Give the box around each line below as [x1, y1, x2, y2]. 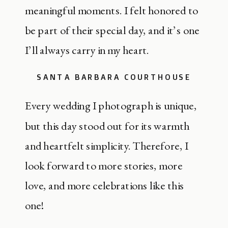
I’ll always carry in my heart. [25, 42, 149, 58]
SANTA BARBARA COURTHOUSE [37, 72, 191, 82]
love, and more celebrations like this [25, 178, 184, 193]
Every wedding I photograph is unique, [25, 98, 197, 113]
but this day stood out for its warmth [25, 118, 190, 133]
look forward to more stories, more [25, 158, 183, 174]
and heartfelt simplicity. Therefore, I [25, 138, 188, 153]
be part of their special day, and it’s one [25, 22, 199, 38]
